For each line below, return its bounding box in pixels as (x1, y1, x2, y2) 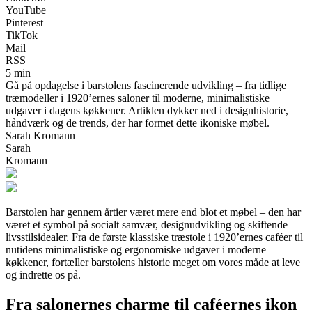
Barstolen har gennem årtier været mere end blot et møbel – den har (6, 205, 301, 218)
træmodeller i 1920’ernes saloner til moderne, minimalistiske (6, 91, 270, 104)
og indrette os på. (6, 268, 81, 281)
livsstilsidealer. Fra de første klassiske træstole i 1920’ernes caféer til (6, 231, 303, 243)
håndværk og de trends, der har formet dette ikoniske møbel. (6, 116, 270, 129)
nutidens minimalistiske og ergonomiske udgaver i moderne (6, 243, 266, 256)
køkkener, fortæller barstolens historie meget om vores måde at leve (6, 256, 300, 268)
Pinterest (6, 16, 43, 29)
